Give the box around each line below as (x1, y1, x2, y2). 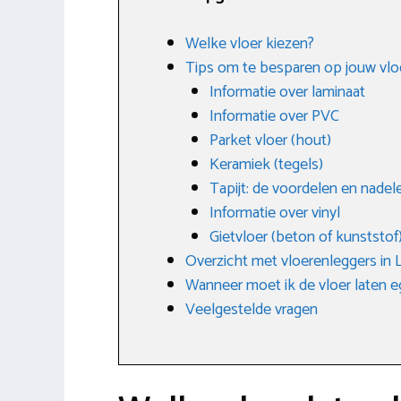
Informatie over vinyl (209, 199, 340, 226)
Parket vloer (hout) (209, 126, 331, 154)
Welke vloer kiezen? (185, 30, 314, 57)
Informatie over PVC (209, 102, 339, 130)
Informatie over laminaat (209, 78, 365, 106)
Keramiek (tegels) (209, 150, 323, 178)
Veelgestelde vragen (185, 295, 318, 323)
